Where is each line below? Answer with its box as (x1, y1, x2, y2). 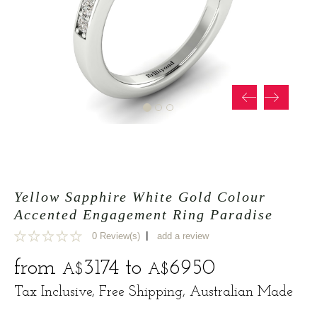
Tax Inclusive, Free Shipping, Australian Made (14, 285, 293, 300)
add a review (157, 230, 209, 241)
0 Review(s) (92, 230, 140, 241)
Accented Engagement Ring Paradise (14, 207, 273, 223)
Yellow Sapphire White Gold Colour (14, 189, 266, 205)
